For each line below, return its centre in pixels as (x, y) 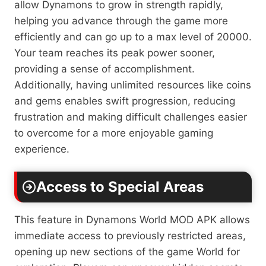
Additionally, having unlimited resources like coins (133, 85)
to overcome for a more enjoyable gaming (114, 133)
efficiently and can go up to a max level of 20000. (133, 37)
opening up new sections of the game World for (127, 251)
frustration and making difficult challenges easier (131, 117)
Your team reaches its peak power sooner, (115, 53)
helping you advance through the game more (121, 20)
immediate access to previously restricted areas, (130, 235)
